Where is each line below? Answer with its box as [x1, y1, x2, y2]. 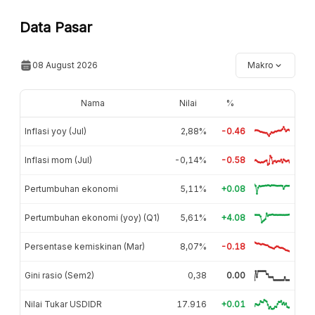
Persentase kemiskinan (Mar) [25, 240, 145, 252]
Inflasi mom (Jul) [25, 154, 92, 165]
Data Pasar [20, 18, 92, 36]
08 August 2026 [32, 59, 98, 70]
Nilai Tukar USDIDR [25, 298, 102, 309]
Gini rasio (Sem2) [25, 269, 94, 281]
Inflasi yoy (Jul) [25, 125, 86, 136]
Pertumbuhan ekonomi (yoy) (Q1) [25, 212, 160, 223]
